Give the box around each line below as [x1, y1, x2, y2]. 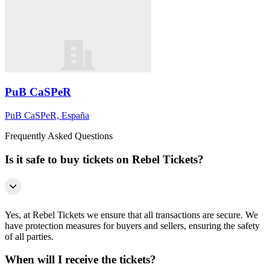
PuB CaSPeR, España [5, 110, 89, 121]
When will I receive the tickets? [5, 253, 156, 266]
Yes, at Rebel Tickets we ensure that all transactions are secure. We [5, 209, 258, 220]
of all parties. [5, 231, 54, 242]
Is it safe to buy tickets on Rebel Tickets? [5, 152, 204, 166]
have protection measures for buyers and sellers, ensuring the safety [5, 220, 260, 231]
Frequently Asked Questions [5, 131, 113, 142]
